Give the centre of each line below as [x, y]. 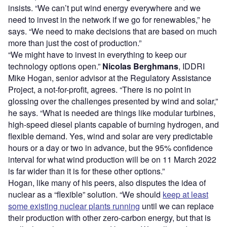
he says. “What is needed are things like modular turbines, [112, 112]
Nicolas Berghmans [140, 66]
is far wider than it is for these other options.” [86, 171]
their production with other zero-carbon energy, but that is [109, 217]
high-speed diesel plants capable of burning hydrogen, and [113, 124]
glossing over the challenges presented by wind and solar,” [113, 101]
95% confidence [184, 147]
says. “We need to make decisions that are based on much [112, 31]
